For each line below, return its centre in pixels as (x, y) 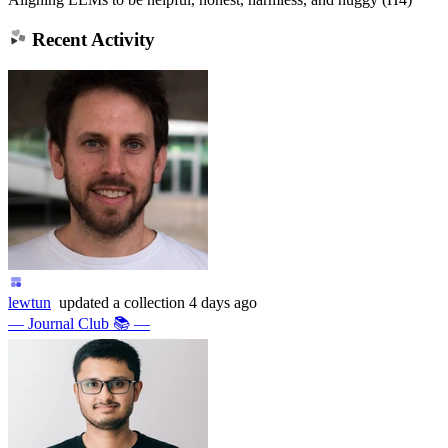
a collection (147, 302)
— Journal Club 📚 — (79, 323)
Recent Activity (90, 40)
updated (84, 302)
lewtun (29, 302)
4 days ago (223, 302)
